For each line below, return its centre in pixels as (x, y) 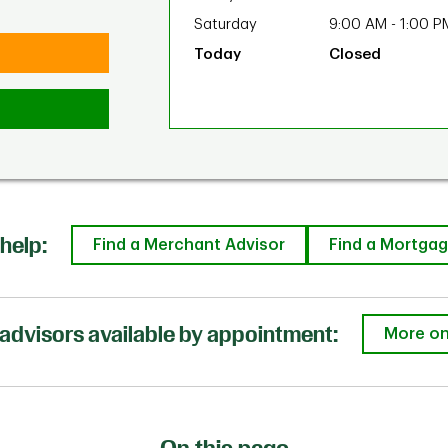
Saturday (225, 24)
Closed (355, 54)
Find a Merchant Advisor (188, 245)
